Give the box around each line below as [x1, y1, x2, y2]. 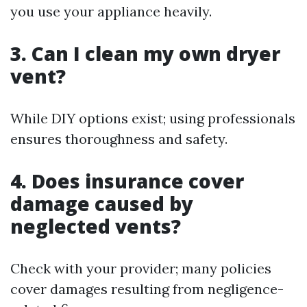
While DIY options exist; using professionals [10, 110, 295, 127]
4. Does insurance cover [10, 168, 244, 195]
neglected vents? [10, 213, 181, 240]
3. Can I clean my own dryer [10, 40, 280, 67]
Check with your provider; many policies [10, 260, 271, 278]
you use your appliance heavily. [10, 3, 212, 21]
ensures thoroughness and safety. [10, 130, 228, 148]
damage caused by [10, 191, 193, 217]
